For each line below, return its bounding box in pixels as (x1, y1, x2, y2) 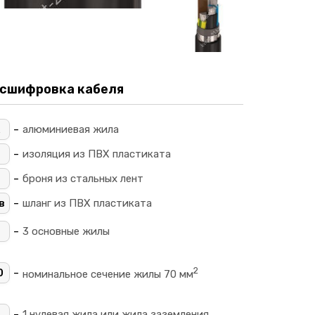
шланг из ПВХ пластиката (22, 197, 152, 210)
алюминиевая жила (22, 123, 119, 136)
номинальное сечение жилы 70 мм (22, 268, 193, 281)
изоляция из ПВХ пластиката (22, 148, 171, 160)
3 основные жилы (22, 225, 110, 238)
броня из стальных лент (22, 172, 143, 185)
